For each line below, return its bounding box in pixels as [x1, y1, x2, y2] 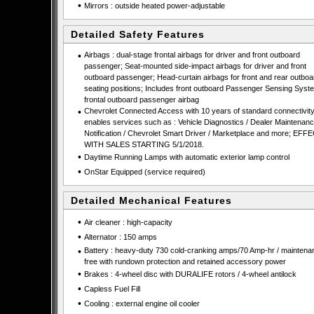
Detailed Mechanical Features [71, 195, 232, 206]
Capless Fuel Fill [83, 285, 140, 293]
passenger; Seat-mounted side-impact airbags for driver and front [83, 62, 306, 70]
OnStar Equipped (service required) [83, 168, 205, 176]
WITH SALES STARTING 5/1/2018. [83, 140, 204, 149]
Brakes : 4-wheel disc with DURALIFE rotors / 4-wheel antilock [83, 270, 296, 278]
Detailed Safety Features [71, 29, 205, 40]
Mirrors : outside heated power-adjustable [83, 1, 225, 10]
